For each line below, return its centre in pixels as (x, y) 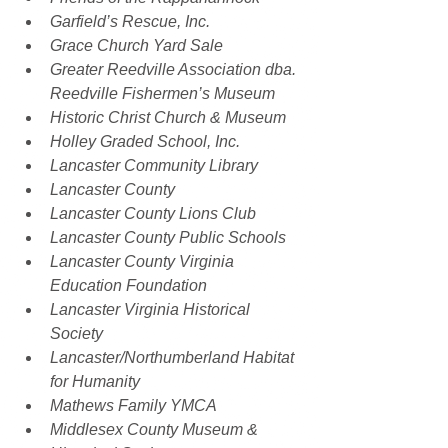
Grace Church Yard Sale (136, 45)
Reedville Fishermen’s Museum (162, 93)
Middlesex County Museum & (156, 429)
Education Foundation (128, 285)
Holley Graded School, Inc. (145, 141)
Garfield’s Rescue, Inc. (130, 21)
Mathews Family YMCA (133, 405)
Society (76, 333)
